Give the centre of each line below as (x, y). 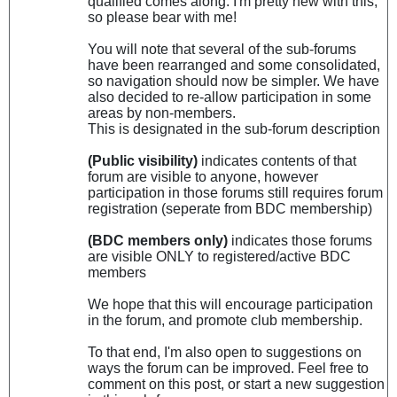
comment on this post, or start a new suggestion (236, 384)
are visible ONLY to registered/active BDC (219, 256)
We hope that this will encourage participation (230, 304)
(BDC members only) (160, 240)
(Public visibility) (143, 160)
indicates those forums (302, 240)
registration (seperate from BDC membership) (230, 208)
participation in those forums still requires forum (235, 192)
